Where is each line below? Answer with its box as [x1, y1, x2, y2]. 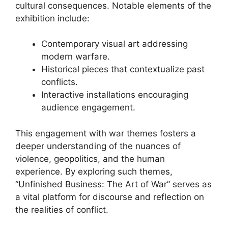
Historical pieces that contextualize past [41, 64, 205, 74]
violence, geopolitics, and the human [15, 153, 165, 164]
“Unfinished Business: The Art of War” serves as [15, 179, 212, 189]
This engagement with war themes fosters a [15, 128, 196, 138]
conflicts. [41, 77, 78, 87]
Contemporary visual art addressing [41, 39, 188, 49]
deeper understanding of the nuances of [15, 140, 181, 151]
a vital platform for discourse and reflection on [15, 191, 204, 202]
